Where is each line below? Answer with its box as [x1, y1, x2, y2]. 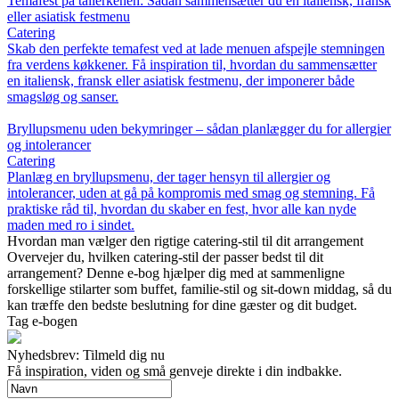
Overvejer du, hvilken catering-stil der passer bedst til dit [7, 249, 323, 265]
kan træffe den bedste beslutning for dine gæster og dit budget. [7, 297, 357, 313]
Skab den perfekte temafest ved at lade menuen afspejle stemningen [7, 41, 385, 57]
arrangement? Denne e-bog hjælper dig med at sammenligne [7, 265, 345, 281]
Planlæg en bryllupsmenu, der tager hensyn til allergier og [7, 169, 330, 185]
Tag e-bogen [7, 313, 77, 330]
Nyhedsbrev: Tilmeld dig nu [7, 347, 165, 363]
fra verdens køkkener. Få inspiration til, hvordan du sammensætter [7, 57, 377, 73]
